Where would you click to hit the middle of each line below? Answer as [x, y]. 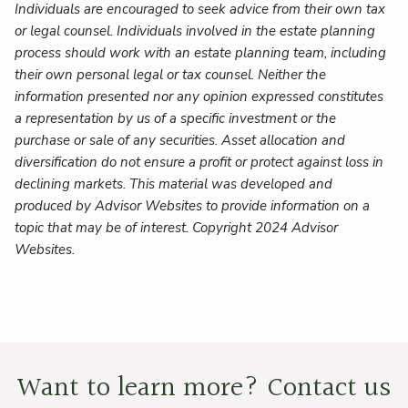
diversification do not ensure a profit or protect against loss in [199, 163]
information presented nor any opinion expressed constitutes [199, 97]
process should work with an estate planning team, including [201, 53]
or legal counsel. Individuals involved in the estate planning [195, 31]
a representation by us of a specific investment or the [176, 119]
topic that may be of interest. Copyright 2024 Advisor [177, 228]
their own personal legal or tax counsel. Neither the [171, 75]
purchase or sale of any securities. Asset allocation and [180, 141]
